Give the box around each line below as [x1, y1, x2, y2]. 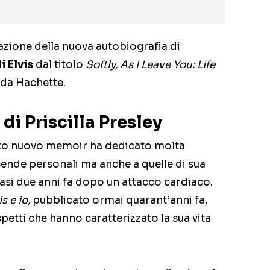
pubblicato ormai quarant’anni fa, [30, 194, 207, 207]
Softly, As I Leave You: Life [86, 58, 215, 72]
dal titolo [36, 58, 86, 72]
